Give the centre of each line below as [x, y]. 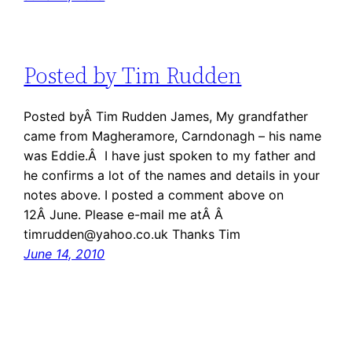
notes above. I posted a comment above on [154, 194]
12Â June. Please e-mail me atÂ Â [126, 214]
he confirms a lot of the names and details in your [172, 175]
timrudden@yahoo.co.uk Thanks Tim [132, 234]
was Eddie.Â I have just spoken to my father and [170, 155]
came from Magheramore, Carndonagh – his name [173, 136]
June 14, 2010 [64, 253]
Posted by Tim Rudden [133, 75]
